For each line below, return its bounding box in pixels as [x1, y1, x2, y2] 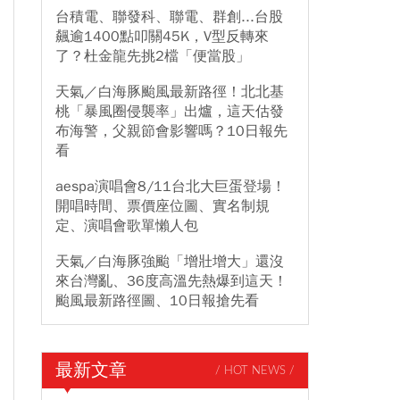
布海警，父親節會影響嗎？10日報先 [55, 122, 287, 140]
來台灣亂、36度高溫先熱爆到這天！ [55, 272, 287, 290]
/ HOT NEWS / [215, 364, 295, 377]
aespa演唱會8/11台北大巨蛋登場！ [55, 178, 286, 196]
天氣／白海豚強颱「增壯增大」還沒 [55, 253, 284, 271]
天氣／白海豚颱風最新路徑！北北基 [55, 83, 284, 101]
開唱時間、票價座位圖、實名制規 [55, 197, 270, 215]
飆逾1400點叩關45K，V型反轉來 [55, 28, 269, 46]
